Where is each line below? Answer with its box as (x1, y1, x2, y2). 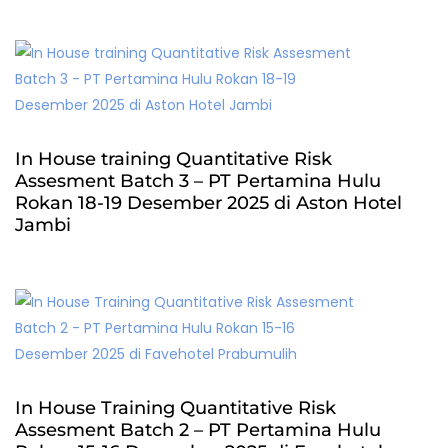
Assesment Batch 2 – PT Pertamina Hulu (15, 419, 381, 441)
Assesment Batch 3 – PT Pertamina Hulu (15, 170, 381, 192)
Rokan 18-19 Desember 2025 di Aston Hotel (15, 192, 402, 214)
